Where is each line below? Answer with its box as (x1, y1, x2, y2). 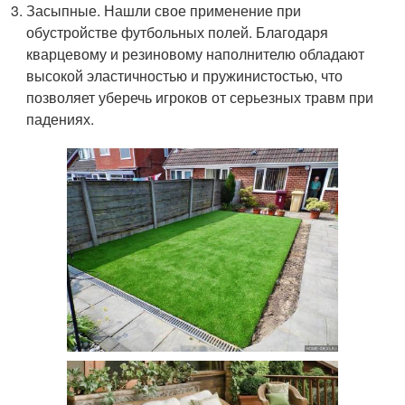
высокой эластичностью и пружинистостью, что (26, 65, 344, 87)
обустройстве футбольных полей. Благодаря (26, 22, 329, 43)
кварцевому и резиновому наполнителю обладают (26, 43, 365, 65)
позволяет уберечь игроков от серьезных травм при (26, 87, 374, 108)
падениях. (26, 108, 95, 130)
